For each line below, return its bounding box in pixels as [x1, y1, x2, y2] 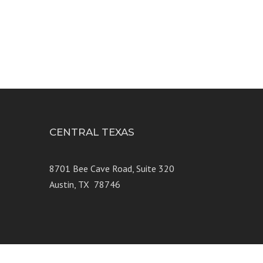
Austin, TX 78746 [49, 178, 120, 191]
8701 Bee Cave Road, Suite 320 [49, 163, 174, 175]
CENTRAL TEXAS [49, 126, 134, 139]
